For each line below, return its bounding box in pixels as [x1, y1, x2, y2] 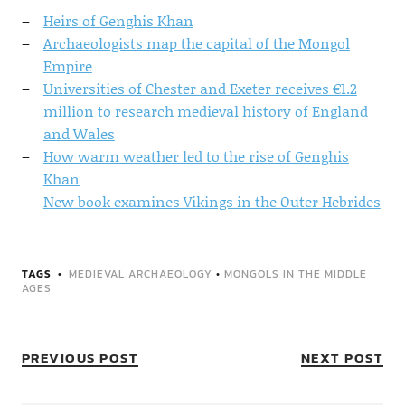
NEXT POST [300, 347, 384, 369]
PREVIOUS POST [21, 347, 139, 369]
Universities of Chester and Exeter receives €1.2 [42, 78, 357, 99]
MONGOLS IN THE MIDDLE [223, 266, 367, 283]
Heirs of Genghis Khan [42, 10, 193, 32]
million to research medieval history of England [42, 100, 368, 122]
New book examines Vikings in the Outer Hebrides [42, 191, 381, 212]
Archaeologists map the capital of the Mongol [42, 33, 350, 54]
